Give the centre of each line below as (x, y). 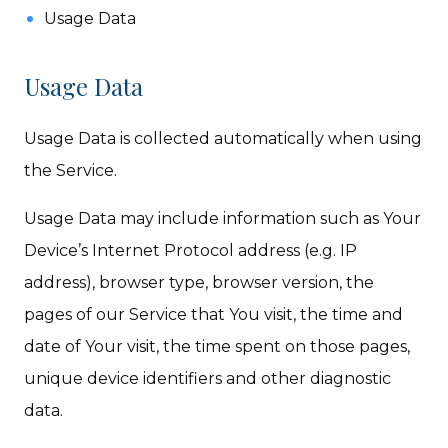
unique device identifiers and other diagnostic (208, 378)
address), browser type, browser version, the (199, 282)
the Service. (71, 170)
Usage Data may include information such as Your (223, 218)
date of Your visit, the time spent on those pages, (217, 346)
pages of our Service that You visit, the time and (214, 314)
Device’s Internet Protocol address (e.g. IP (191, 250)
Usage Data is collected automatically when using (223, 138)
